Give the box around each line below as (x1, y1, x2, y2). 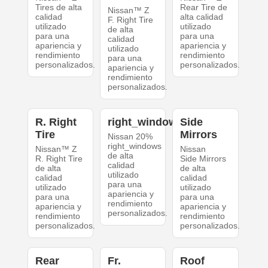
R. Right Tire (35, 154, 83, 164)
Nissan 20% (107, 132, 153, 142)
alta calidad (180, 12, 224, 22)
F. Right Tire (107, 15, 153, 25)
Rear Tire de (180, 2, 228, 13)
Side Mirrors (180, 154, 227, 164)
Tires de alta (35, 2, 82, 13)
